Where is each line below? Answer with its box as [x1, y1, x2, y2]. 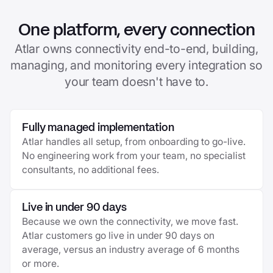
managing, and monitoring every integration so [10, 57, 263, 73]
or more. [22, 258, 60, 270]
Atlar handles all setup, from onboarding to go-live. [22, 136, 246, 148]
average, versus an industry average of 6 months [22, 244, 240, 256]
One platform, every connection [18, 22, 255, 39]
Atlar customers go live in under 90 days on [22, 230, 215, 242]
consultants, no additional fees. [22, 164, 160, 176]
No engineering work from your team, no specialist [22, 150, 246, 162]
